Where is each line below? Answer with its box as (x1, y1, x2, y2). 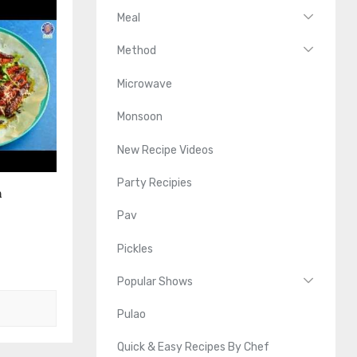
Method (117, 44, 157, 58)
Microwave (117, 76, 173, 91)
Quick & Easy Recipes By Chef (117, 340, 270, 355)
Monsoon (117, 110, 163, 124)
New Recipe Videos (117, 143, 214, 157)
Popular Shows (117, 274, 194, 288)
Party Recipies (117, 175, 193, 190)
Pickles (117, 241, 154, 256)
